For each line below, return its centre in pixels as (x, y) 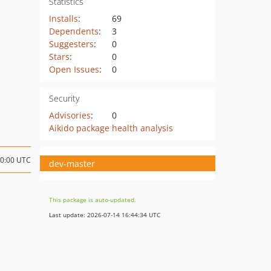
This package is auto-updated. (93, 200)
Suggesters (71, 44)
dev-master (72, 163)
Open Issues (74, 69)
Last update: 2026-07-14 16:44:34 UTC (105, 215)
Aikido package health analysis (111, 128)
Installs (63, 18)
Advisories (70, 115)
